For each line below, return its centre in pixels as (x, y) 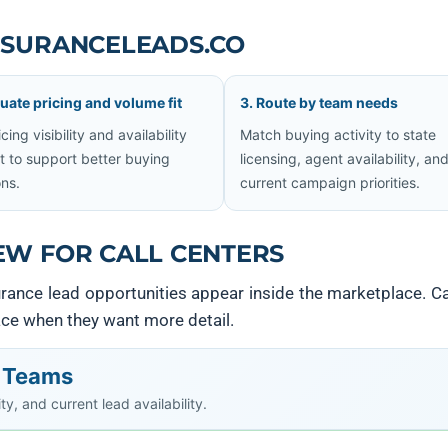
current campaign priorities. (330, 182)
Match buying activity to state (338, 134)
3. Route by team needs (319, 102)
